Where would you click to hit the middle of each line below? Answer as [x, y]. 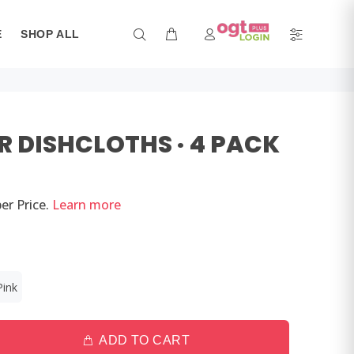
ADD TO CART [145, 340]
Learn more [87, 205]
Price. [33, 205]
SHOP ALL [50, 34]
